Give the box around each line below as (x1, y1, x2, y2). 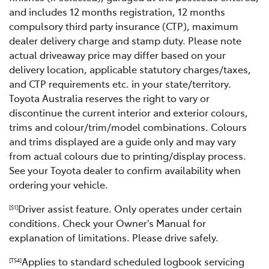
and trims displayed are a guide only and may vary (9, 134, 236, 148)
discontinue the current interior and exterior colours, (9, 105, 248, 119)
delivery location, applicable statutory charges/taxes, (9, 62, 251, 76)
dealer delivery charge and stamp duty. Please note (9, 33, 241, 47)
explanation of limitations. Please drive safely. (9, 230, 219, 244)
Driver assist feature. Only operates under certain (18, 201, 242, 215)
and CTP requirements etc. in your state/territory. (9, 76, 231, 90)
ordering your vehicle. (9, 177, 108, 191)
